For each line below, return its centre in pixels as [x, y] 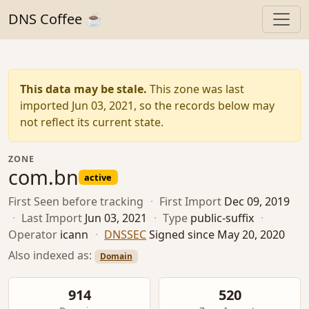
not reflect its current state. [92, 122]
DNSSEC [126, 235]
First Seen [34, 202]
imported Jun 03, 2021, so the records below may [147, 106]
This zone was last [196, 89]
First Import [191, 202]
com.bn [43, 177]
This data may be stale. [83, 89]
